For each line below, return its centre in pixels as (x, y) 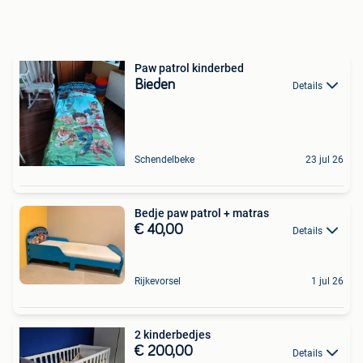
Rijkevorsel (158, 282)
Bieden (155, 85)
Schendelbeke (164, 160)
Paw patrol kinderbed (189, 68)
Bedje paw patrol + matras (202, 213)
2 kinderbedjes (173, 335)
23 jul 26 (325, 160)
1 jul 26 (327, 282)
